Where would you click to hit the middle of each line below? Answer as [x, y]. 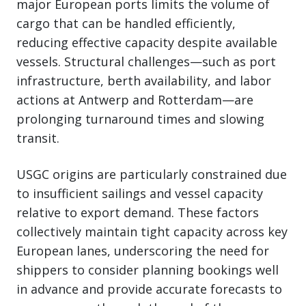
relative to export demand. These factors [138, 213]
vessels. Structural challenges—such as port [146, 62]
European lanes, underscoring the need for [143, 251]
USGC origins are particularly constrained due [152, 175]
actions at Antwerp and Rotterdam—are [135, 100]
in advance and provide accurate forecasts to [149, 289]
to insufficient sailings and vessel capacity [140, 194]
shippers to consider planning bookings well [148, 270]
